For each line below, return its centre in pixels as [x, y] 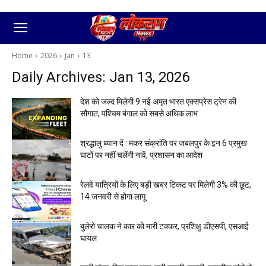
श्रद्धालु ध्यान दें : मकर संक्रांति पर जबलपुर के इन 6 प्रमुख [164, 143]
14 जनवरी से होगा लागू [113, 197]
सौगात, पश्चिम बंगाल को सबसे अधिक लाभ [139, 113]
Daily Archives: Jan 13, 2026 [101, 77]
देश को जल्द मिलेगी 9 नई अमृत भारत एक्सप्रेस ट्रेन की [158, 102]
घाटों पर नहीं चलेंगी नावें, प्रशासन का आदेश [141, 155]
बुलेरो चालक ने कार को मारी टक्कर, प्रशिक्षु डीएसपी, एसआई [164, 226]
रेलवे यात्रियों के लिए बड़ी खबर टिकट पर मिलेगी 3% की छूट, [166, 185]
